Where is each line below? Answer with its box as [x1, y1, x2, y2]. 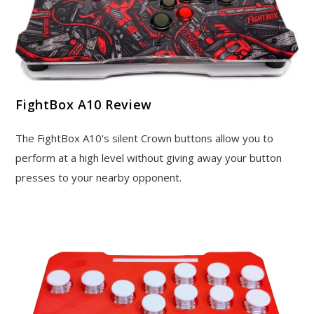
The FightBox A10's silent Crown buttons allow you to [15, 131, 274, 146]
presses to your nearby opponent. [15, 170, 182, 185]
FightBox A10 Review [15, 96, 152, 114]
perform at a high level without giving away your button [15, 151, 282, 165]
